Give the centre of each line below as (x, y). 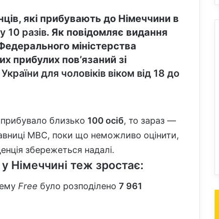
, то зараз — (150, 121)
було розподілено (78, 186)
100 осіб (106, 121)
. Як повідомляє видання (107, 33)
